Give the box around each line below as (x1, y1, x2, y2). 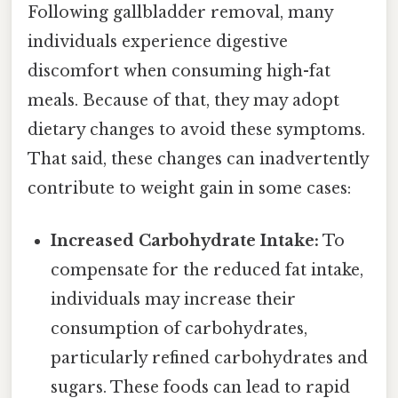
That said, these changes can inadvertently (28, 148, 369, 169)
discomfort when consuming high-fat (28, 60, 330, 81)
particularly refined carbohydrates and (51, 347, 369, 368)
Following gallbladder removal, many (28, 2, 333, 22)
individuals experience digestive (28, 31, 288, 52)
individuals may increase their (51, 289, 297, 309)
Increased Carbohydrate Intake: (51, 230, 320, 251)
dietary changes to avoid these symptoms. (28, 119, 365, 139)
